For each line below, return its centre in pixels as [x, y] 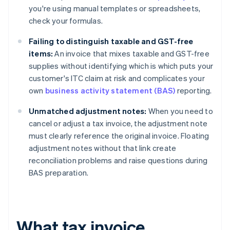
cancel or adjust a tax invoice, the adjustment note [118, 123]
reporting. [194, 91]
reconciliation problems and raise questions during [118, 160]
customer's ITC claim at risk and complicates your [117, 78]
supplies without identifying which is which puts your [121, 66]
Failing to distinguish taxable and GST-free [111, 41]
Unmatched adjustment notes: [88, 111]
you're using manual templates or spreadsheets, [115, 8]
